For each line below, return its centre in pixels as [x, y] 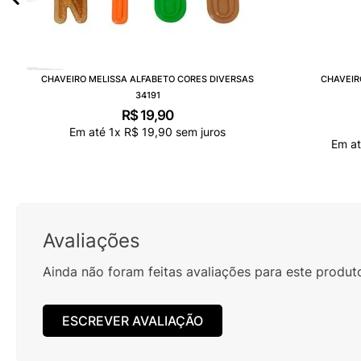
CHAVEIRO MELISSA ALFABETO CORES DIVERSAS [147, 79]
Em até [89, 131]
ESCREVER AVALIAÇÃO [133, 320]
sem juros [199, 131]
